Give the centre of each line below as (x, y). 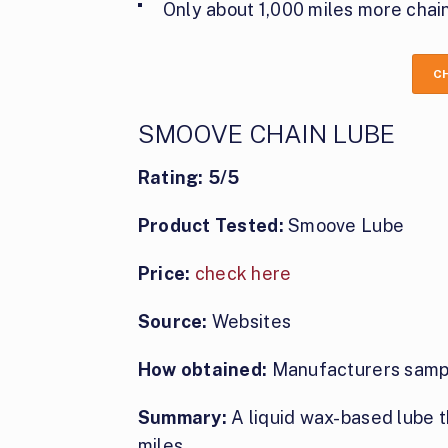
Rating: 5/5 (188, 177)
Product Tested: (213, 225)
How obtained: (202, 369)
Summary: (182, 417)
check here (243, 273)
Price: (164, 273)
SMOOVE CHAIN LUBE (266, 133)
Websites (249, 321)
